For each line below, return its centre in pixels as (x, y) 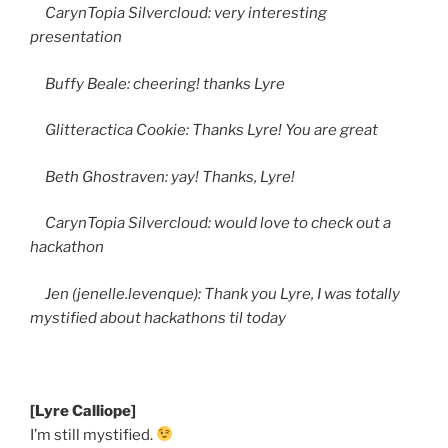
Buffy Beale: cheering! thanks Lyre (157, 83)
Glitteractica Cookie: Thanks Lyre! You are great (204, 130)
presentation (76, 37)
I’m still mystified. (93, 434)
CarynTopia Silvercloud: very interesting (178, 13)
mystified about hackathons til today (158, 317)
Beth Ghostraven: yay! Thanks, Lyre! (162, 176)
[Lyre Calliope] (84, 410)
